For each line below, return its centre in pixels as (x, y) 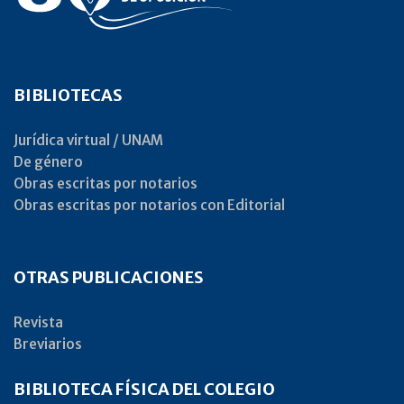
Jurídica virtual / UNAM (88, 141)
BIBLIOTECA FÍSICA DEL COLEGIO (144, 390)
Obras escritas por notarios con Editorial (149, 206)
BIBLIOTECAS (68, 96)
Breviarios (48, 344)
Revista (38, 323)
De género (48, 162)
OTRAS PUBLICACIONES (109, 278)
